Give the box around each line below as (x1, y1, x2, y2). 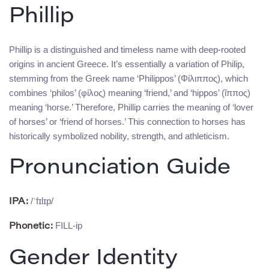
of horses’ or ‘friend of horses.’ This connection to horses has (9, 116, 246, 127)
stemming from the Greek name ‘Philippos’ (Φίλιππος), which (9, 73, 248, 84)
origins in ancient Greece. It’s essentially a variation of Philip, (9, 59, 244, 70)
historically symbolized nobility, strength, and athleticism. (9, 131, 229, 142)
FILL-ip (53, 220, 82, 231)
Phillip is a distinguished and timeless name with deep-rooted (9, 44, 246, 55)
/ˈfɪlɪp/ (28, 196, 53, 207)
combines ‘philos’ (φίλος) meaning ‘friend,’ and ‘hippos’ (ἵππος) (9, 88, 250, 98)
